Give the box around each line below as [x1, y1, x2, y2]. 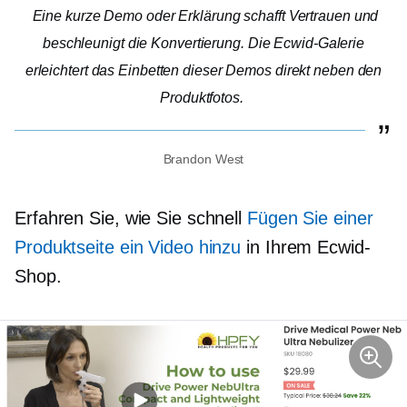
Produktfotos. [160, 90, 243, 106]
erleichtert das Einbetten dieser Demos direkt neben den [25, 63, 382, 79]
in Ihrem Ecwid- [241, 237, 371, 258]
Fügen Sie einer [247, 208, 373, 229]
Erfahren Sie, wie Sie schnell [15, 208, 247, 229]
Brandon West [163, 152, 244, 167]
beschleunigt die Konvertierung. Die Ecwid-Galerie [42, 35, 365, 52]
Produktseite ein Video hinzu [15, 237, 242, 258]
